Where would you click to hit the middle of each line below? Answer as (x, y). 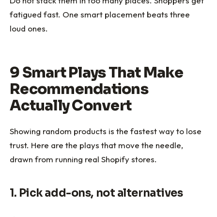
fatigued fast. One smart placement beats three (100, 14)
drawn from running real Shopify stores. (83, 159)
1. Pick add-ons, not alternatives (96, 193)
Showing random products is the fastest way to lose (106, 131)
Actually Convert (70, 105)
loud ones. (29, 28)
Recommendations (79, 89)
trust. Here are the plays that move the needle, (96, 145)
